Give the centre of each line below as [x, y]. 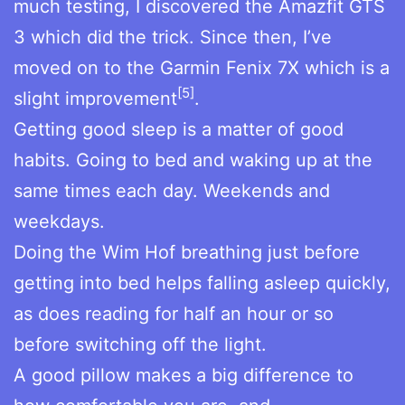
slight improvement [95, 98]
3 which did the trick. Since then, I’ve [173, 37]
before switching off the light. [140, 344]
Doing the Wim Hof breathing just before [187, 252]
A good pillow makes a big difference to [184, 375]
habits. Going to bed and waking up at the [193, 160]
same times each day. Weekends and [172, 190]
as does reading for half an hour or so [174, 313]
